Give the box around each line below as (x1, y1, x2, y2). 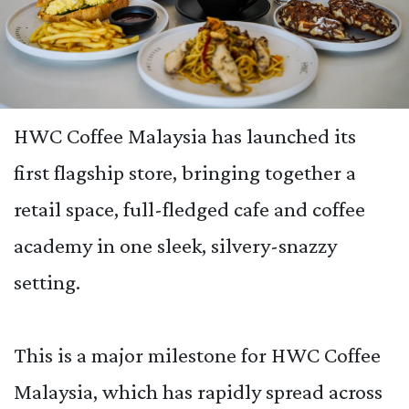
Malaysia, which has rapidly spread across (14, 379, 383, 404)
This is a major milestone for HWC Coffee (14, 342, 381, 368)
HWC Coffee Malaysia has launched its (14, 123, 356, 149)
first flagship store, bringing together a (14, 160, 356, 185)
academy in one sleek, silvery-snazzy (14, 233, 337, 258)
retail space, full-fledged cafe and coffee (14, 196, 365, 222)
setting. (14, 269, 80, 295)
